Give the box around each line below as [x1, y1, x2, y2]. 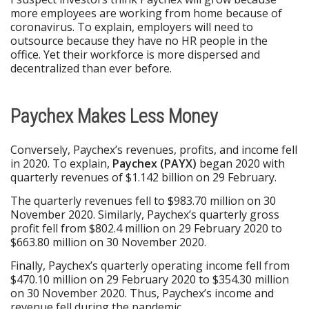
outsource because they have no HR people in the [10, 33, 268, 49]
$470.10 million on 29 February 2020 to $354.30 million [10, 271, 289, 287]
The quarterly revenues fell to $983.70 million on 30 [10, 193, 276, 209]
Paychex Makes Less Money [10, 105, 218, 128]
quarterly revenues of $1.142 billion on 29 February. [10, 170, 277, 186]
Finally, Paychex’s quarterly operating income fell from [10, 257, 290, 273]
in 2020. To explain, [10, 156, 112, 172]
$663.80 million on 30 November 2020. [10, 235, 206, 250]
